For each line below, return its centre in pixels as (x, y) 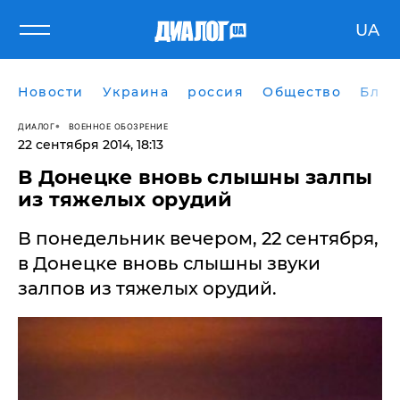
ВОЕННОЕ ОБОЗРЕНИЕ (118, 126)
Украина (135, 92)
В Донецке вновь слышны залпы (196, 177)
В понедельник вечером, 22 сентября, (198, 238)
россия (216, 92)
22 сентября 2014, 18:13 (91, 145)
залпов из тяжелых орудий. (147, 288)
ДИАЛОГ (36, 126)
